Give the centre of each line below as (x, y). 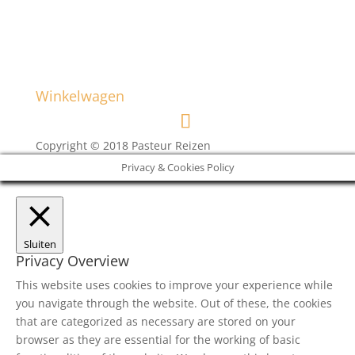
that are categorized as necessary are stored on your (156, 321)
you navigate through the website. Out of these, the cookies (174, 303)
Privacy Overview (73, 260)
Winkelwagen (80, 95)
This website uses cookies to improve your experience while (174, 284)
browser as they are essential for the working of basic (158, 339)
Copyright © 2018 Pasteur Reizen (123, 145)
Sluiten (40, 244)
